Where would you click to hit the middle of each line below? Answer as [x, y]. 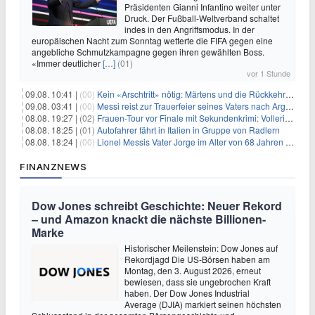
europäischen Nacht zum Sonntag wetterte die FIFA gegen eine [152, 40]
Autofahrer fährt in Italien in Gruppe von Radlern [188, 129]
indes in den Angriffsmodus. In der [189, 29]
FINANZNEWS [53, 166]
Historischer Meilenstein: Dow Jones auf [201, 247]
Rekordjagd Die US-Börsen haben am [197, 259]
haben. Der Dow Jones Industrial [187, 292]
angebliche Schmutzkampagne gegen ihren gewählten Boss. [148, 51]
